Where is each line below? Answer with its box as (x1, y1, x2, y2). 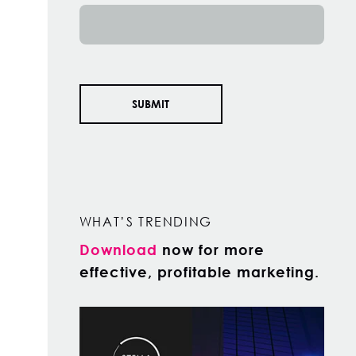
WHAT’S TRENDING (79, 214, 212, 230)
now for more (157, 241, 265, 258)
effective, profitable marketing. (79, 263, 319, 281)
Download (79, 241, 157, 258)
